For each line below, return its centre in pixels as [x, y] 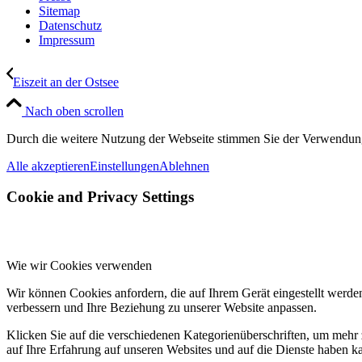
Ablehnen [184, 166]
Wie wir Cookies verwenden [79, 266]
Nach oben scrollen [74, 111]
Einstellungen [124, 166]
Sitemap [59, 11]
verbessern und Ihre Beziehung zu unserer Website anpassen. [162, 308]
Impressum [67, 40]
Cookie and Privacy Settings [100, 197]
